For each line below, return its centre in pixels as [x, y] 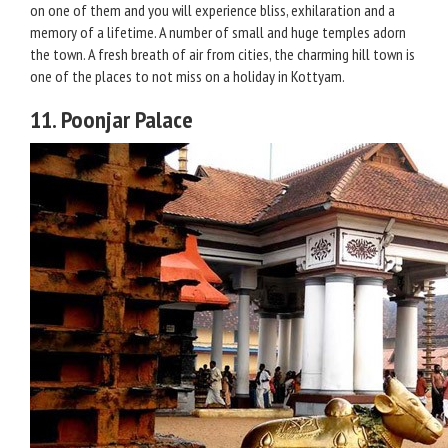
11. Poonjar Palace [111, 119]
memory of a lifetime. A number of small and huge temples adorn [218, 32]
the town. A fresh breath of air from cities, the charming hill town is [222, 54]
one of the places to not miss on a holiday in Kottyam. [187, 76]
